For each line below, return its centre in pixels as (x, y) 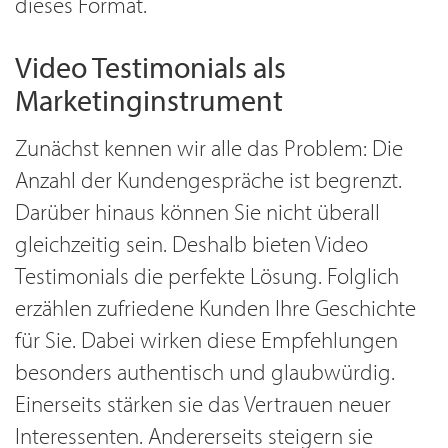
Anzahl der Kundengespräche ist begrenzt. (208, 179)
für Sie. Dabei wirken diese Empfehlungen (206, 339)
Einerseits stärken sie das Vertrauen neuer (203, 403)
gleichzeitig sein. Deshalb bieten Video (191, 243)
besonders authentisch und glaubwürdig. (205, 371)
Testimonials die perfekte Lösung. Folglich (207, 275)
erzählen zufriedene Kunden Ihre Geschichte (215, 307)
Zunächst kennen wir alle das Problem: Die (209, 147)
